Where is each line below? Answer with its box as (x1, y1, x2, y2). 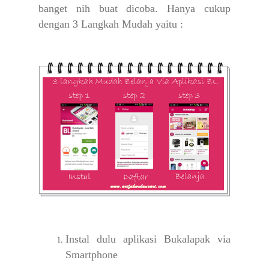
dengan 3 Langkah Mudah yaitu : (38, 18, 183, 31)
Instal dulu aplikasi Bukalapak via (65, 233, 231, 246)
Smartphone (65, 249, 118, 261)
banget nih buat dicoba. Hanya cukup (38, 2, 231, 15)
